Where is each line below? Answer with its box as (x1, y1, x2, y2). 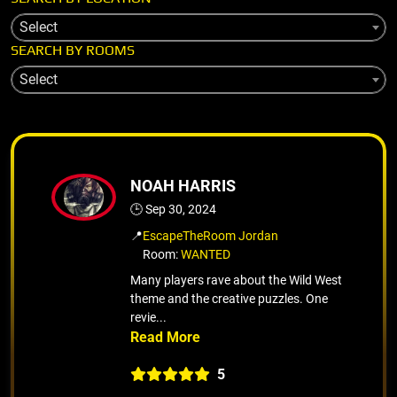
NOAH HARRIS (130, 175, 236, 195)
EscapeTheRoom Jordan (143, 228, 278, 243)
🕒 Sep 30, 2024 (130, 201, 216, 216)
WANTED (181, 246, 230, 261)
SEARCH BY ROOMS (11, 41, 135, 58)
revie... (130, 309, 167, 324)
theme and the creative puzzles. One (130, 291, 328, 306)
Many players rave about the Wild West (130, 272, 342, 287)
